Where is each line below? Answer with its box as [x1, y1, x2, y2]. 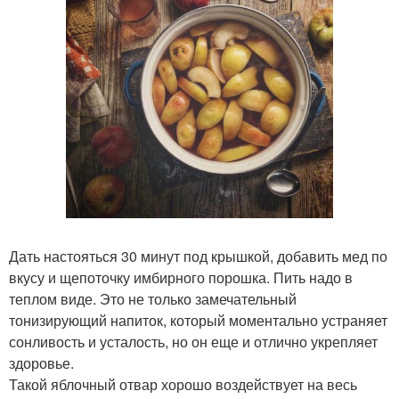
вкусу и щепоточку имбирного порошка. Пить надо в [9, 267, 353, 288]
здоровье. [9, 353, 74, 373]
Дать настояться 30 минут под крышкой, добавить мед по [9, 246, 387, 266]
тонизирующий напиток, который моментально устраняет [9, 310, 387, 330]
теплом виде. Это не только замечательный [9, 289, 297, 309]
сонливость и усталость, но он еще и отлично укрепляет [9, 331, 378, 352]
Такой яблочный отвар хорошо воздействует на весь [9, 374, 357, 395]
